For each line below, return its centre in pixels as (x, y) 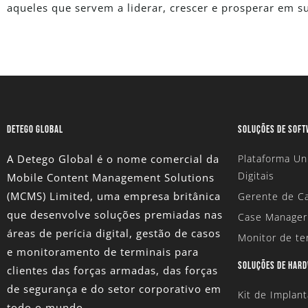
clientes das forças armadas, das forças (112, 270)
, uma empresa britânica (155, 196)
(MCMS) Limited (48, 196)
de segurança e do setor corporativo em (114, 288)
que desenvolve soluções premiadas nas (115, 214)
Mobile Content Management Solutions (111, 177)
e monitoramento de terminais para (103, 251)
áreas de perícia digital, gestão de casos (114, 233)
